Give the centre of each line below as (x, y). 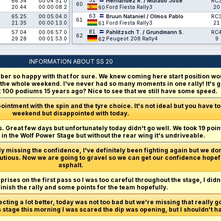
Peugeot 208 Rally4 (133, 39)
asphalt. (71, 165)
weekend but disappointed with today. (71, 113)
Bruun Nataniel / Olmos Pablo (145, 17)
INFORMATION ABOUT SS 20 (71, 61)
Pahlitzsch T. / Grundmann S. (145, 32)
